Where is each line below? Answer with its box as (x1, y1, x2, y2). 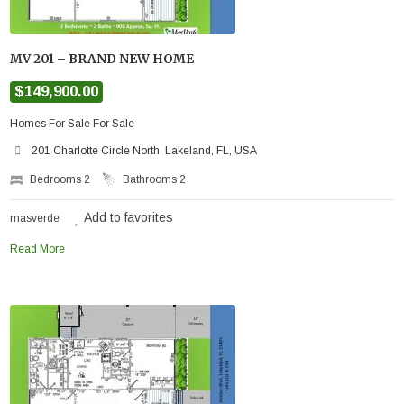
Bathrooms (123, 172, 180, 186)
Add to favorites (84, 209, 174, 225)
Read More (10, 242, 66, 255)
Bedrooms (30, 172, 85, 186)
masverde (10, 211, 60, 225)
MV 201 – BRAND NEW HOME (10, 50, 195, 67)
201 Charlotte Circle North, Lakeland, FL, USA (32, 143, 258, 157)
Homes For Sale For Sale (10, 116, 135, 130)
